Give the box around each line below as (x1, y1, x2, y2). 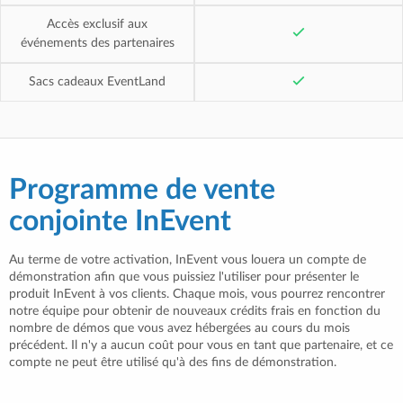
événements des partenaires (20, 36, 175, 49)
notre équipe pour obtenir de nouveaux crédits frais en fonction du (9, 304, 381, 318)
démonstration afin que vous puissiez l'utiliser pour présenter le (9, 270, 359, 283)
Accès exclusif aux (47, 17, 148, 31)
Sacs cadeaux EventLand (29, 75, 166, 88)
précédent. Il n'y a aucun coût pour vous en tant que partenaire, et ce (9, 338, 393, 352)
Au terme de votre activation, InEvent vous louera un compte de (9, 253, 366, 266)
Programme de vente (9, 175, 275, 204)
